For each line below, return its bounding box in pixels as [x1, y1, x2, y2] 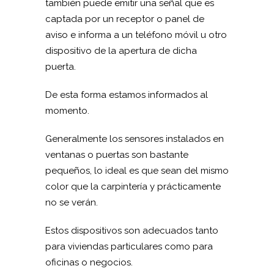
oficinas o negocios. [45, 257, 133, 268]
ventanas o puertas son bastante [45, 149, 188, 160]
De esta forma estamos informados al [45, 89, 208, 100]
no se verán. [45, 197, 98, 208]
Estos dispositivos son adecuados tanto [45, 225, 218, 236]
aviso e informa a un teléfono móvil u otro [45, 29, 227, 40]
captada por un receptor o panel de [45, 13, 204, 24]
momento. [45, 105, 89, 116]
